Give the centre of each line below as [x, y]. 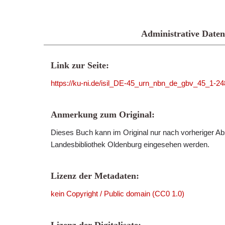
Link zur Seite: [80, 65]
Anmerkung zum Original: [103, 115]
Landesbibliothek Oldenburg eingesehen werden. [130, 144]
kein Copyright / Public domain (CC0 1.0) [118, 194]
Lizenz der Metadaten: [95, 176]
